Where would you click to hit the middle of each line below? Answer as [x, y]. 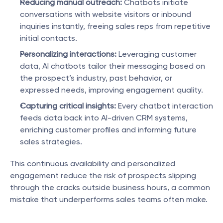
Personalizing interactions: [68, 54]
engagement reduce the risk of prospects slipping [103, 175]
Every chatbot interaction [165, 106]
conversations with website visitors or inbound [106, 14]
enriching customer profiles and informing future [108, 130]
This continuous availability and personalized [93, 164]
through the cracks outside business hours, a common [110, 187]
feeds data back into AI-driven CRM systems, [104, 118]
